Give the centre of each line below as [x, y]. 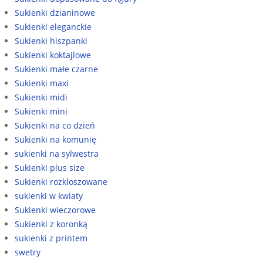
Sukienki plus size [50, 167]
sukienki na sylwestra [57, 153]
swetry [28, 252]
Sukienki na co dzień [55, 125]
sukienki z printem [51, 238]
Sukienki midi [41, 97]
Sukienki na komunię [55, 139]
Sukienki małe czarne [56, 69]
